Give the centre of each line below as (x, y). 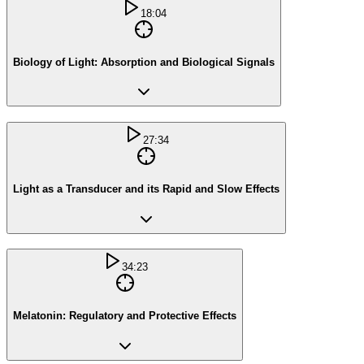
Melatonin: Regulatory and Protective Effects (125, 316)
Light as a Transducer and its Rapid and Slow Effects (146, 188)
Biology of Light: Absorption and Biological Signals (144, 62)
